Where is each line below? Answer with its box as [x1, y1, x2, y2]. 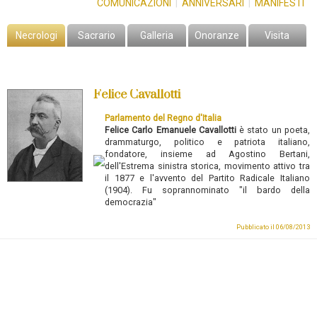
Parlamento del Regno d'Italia [105, 113, 221, 124]
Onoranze [195, 30, 240, 42]
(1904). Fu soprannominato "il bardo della [105, 185, 310, 196]
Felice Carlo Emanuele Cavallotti [105, 125, 236, 136]
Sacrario [77, 30, 115, 42]
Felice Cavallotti [93, 87, 180, 103]
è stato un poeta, [236, 125, 311, 136]
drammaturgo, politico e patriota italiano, [105, 137, 310, 148]
